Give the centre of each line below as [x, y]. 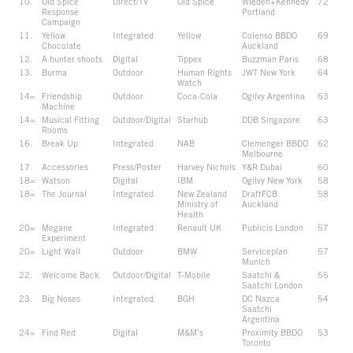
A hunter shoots [72, 58]
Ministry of [198, 203]
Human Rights [204, 72]
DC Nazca [261, 298]
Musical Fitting [71, 119]
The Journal [64, 193]
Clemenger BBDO [275, 143]
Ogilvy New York [272, 180]
